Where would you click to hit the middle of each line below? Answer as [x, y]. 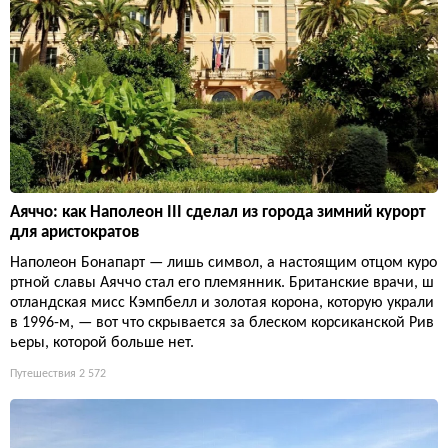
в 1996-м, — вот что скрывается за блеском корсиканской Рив [222, 323]
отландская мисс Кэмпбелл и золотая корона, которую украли [222, 303]
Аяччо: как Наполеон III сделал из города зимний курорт [218, 213]
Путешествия [43, 374]
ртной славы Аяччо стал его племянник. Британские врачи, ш [222, 283]
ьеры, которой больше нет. [102, 343]
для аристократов [74, 233]
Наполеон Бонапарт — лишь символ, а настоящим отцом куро [223, 263]
